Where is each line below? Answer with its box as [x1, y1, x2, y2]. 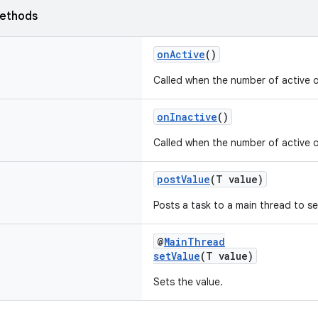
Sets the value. [153, 275, 223, 288]
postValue [157, 172, 210, 186]
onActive [157, 48, 205, 61]
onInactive [157, 110, 217, 124]
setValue [153, 249, 200, 263]
